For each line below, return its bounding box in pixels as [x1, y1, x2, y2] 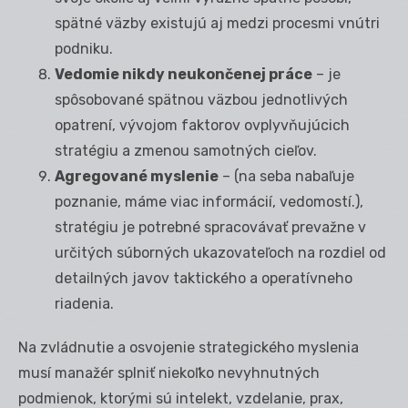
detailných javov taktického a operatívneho [55, 269, 352, 287]
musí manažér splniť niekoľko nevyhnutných [18, 363, 320, 382]
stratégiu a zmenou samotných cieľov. [55, 141, 317, 159]
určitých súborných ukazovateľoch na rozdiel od [55, 243, 386, 261]
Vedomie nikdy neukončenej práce [55, 65, 312, 83]
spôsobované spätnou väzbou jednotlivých [55, 90, 348, 108]
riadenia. [55, 294, 114, 312]
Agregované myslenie [55, 167, 219, 185]
